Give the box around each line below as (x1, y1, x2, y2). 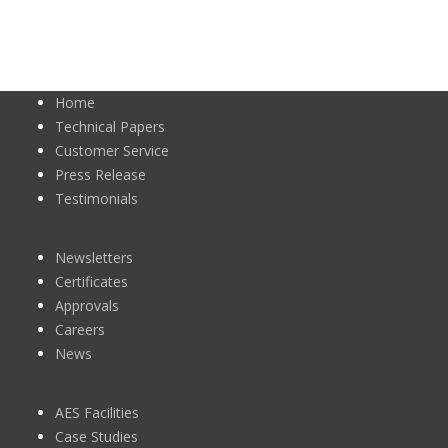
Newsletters (55, 248, 133, 268)
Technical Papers (55, 117, 165, 137)
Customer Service (55, 141, 169, 161)
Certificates (55, 272, 128, 292)
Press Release (55, 165, 146, 185)
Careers (55, 320, 105, 340)
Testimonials (55, 189, 138, 209)
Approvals (55, 296, 119, 316)
